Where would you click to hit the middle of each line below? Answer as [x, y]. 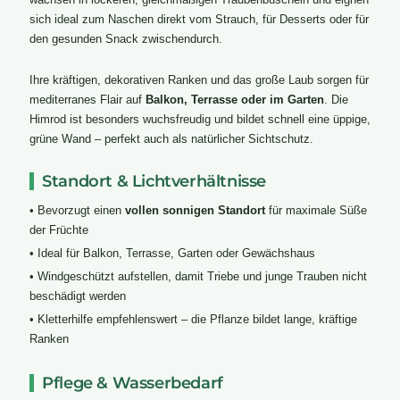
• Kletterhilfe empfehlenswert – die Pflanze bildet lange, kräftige [193, 320]
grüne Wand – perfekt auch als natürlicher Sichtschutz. [171, 139]
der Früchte [58, 230]
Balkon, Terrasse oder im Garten [234, 100]
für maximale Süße [316, 211]
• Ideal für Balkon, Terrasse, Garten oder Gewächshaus [172, 254]
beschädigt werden [77, 296]
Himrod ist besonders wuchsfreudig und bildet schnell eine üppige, [200, 120]
